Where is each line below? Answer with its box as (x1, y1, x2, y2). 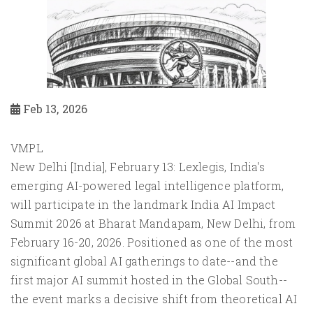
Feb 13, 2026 (20, 101, 88, 117)
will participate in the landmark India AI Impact (10, 197, 276, 212)
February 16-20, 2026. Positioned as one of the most (10, 235, 293, 250)
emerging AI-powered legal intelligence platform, (10, 178, 284, 194)
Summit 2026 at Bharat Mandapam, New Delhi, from (10, 216, 296, 231)
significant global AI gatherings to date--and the (10, 254, 278, 269)
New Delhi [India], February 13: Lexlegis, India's (10, 159, 265, 175)
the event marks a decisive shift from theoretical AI (10, 291, 298, 307)
